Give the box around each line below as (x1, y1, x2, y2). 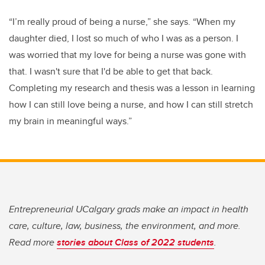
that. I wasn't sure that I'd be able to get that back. (9, 64, 213, 78)
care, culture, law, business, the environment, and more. (9, 218, 241, 232)
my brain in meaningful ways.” (9, 114, 132, 128)
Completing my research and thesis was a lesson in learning (9, 80, 255, 95)
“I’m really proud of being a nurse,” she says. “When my (9, 14, 235, 28)
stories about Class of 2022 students (57, 235, 214, 249)
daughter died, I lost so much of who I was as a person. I (9, 31, 238, 45)
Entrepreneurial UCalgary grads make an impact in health (9, 202, 248, 216)
